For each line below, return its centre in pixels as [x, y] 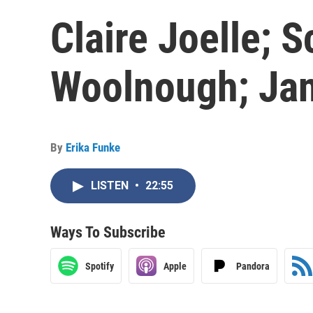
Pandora [253, 266]
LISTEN [111, 185]
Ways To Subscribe [108, 232]
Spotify [100, 266]
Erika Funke [93, 147]
